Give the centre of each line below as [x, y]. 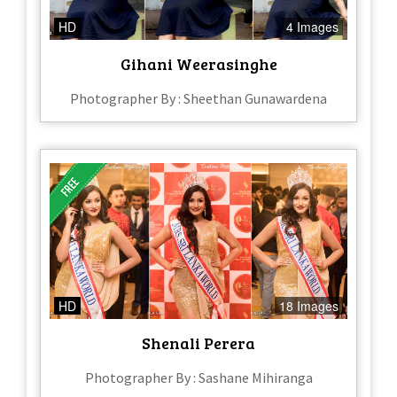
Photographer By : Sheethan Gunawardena [198, 98]
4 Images [312, 26]
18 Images [309, 306]
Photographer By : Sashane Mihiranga [198, 378]
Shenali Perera [198, 343]
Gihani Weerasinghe [198, 63]
